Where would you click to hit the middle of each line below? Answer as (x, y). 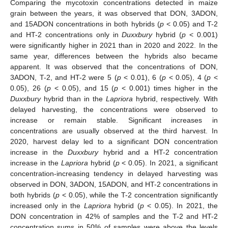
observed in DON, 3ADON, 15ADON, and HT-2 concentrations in (114, 184)
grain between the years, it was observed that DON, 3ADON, (114, 13)
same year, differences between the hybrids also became (114, 56)
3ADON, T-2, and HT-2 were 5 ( (64, 78)
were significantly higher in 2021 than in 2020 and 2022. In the (114, 46)
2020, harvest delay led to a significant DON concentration (114, 142)
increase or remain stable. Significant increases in (114, 120)
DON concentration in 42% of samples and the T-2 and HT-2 (114, 217)
